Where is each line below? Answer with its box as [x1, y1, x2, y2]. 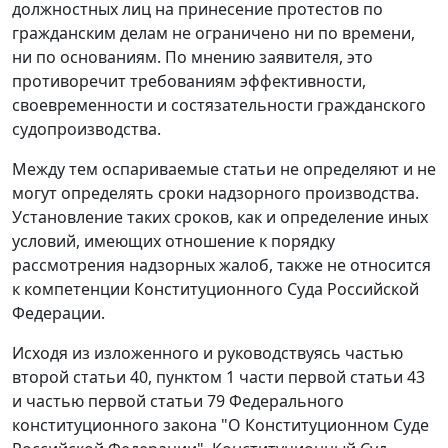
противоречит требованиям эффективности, [12, 70, 366, 93]
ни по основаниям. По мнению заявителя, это [12, 46, 373, 69]
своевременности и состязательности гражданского [12, 94, 426, 117]
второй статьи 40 [12, 366, 148, 389]
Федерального [225, 390, 344, 413]
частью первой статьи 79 [26, 390, 225, 413]
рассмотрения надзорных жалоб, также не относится [12, 254, 431, 277]
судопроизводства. [12, 118, 161, 141]
